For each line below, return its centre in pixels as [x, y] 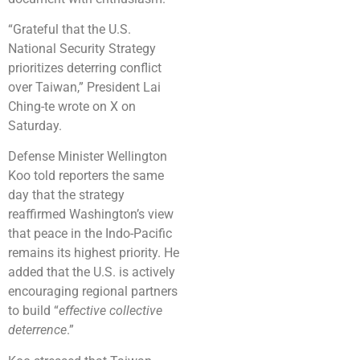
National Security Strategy [82, 48]
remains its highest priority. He [94, 253]
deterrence [37, 330]
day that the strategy [66, 195]
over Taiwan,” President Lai [84, 87]
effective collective [110, 311]
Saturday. [35, 125]
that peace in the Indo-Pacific [90, 234]
